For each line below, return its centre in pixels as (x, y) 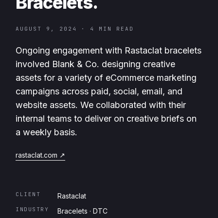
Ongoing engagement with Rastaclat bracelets (109, 51)
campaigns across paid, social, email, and (99, 91)
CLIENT (28, 194)
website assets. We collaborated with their (101, 105)
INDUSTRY (32, 209)
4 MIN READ (112, 29)
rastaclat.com (36, 155)
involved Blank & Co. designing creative (95, 64)
